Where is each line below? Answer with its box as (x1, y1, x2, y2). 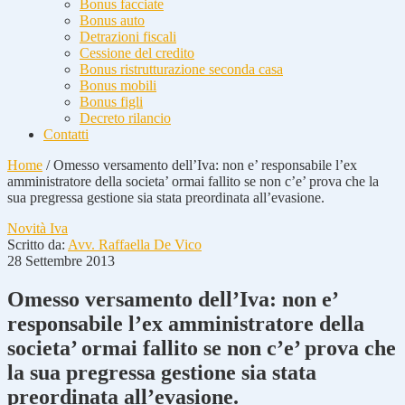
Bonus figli (80, 94, 143, 109)
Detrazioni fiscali (80, 29, 176, 44)
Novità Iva (7, 221, 68, 236)
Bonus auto (80, 13, 145, 28)
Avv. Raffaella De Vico (68, 237, 202, 252)
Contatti (43, 127, 89, 142)
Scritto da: (7, 237, 68, 252)
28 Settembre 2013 (7, 253, 115, 268)
